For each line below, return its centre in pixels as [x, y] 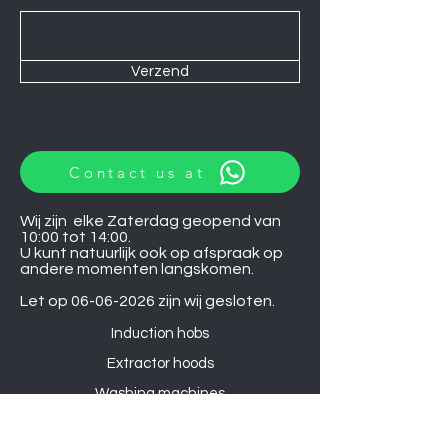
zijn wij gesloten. [215, 301]
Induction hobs [160, 334]
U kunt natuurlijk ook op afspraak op [151, 253]
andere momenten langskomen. [137, 269]
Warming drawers [160, 424]
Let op [45, 301]
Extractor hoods [160, 364]
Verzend [160, 72]
